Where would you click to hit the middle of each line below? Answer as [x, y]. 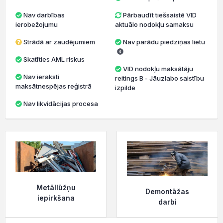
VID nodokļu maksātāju [158, 69]
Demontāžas [167, 191]
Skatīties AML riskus [54, 59]
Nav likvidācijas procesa [61, 104]
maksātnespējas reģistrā [54, 86]
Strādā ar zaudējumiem [59, 42]
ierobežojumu [37, 24]
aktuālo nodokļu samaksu [154, 24]
